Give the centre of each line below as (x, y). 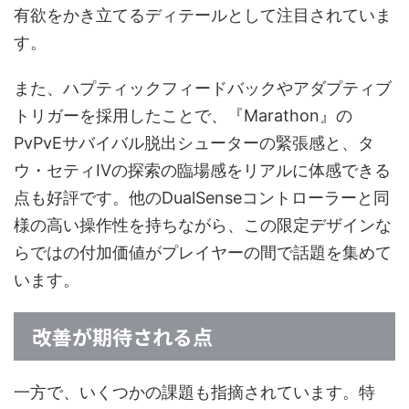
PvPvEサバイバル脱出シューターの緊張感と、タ (194, 143)
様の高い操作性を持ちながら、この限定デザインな (203, 225)
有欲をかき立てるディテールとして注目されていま (203, 16)
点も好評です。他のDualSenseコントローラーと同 (202, 198)
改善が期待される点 (122, 336)
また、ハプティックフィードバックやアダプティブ (203, 89)
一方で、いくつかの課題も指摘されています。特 (194, 393)
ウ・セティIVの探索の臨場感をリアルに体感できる (202, 171)
